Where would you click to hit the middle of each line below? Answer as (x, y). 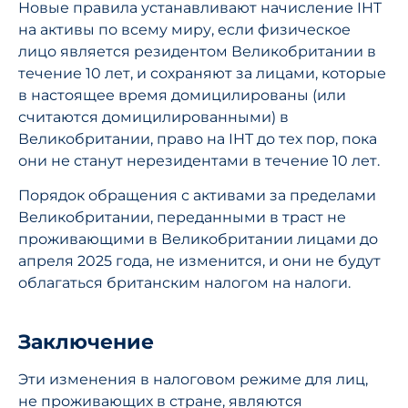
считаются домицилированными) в (153, 117)
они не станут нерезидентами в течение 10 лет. (199, 160)
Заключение (86, 342)
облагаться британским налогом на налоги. (184, 283)
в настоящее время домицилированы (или (182, 95)
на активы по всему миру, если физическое (184, 29)
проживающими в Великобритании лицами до (198, 240)
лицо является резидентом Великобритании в (197, 51)
